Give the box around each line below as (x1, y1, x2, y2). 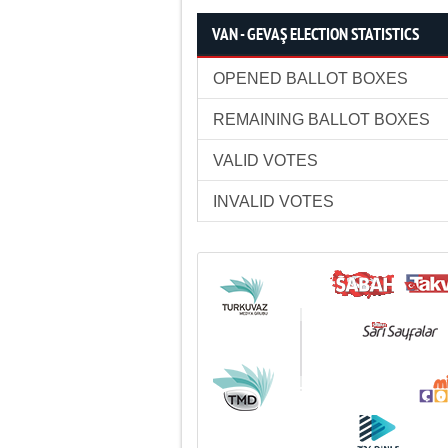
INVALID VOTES (213, 193, 334, 210)
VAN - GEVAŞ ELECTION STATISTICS (212, 25, 419, 46)
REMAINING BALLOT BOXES (213, 111, 430, 128)
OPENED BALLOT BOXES (213, 70, 408, 87)
